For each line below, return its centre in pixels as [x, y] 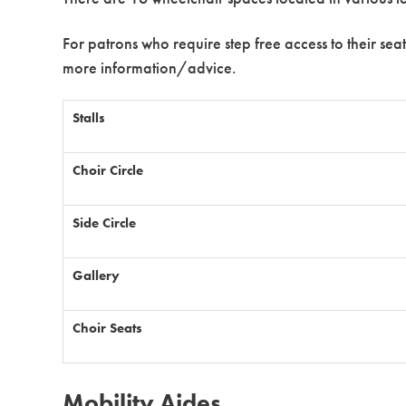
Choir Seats [108, 329]
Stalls [89, 118]
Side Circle [105, 223]
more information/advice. [150, 67]
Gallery [97, 276]
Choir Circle [108, 171]
